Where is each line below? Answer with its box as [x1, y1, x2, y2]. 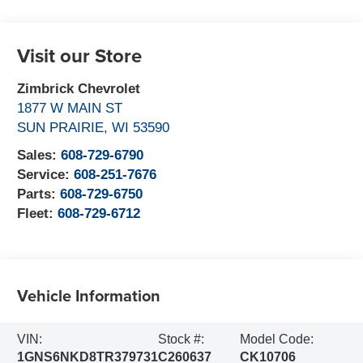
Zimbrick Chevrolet [17, 80, 141, 96]
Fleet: [17, 205, 58, 221]
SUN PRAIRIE [17, 119, 105, 135]
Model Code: [240, 332, 314, 347]
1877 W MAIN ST [17, 100, 123, 116]
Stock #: [158, 332, 205, 347]
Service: [17, 166, 75, 182]
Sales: [17, 147, 62, 163]
